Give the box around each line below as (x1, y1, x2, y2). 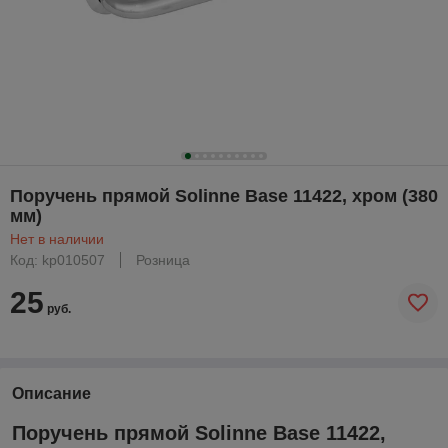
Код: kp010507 (10, 251, 105, 268)
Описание (12, 384, 91, 402)
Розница (136, 251, 190, 268)
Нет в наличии (10, 230, 104, 247)
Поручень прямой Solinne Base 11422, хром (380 (10, 185, 438, 206)
